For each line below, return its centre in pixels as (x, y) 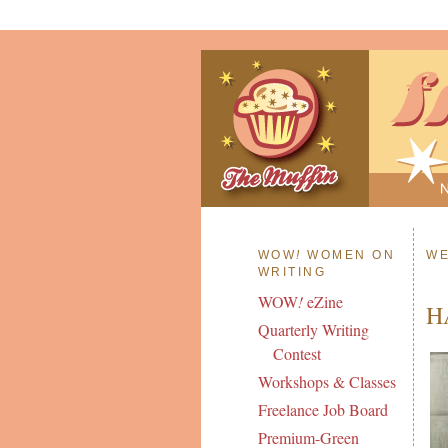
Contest (296, 354)
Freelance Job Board (322, 410)
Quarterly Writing (313, 330)
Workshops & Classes (326, 382)
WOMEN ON (348, 254)
